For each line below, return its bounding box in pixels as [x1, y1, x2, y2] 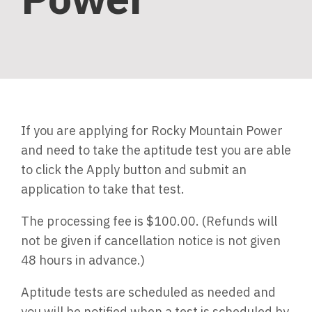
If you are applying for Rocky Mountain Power [21, 123, 283, 139]
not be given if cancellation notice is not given [21, 233, 281, 249]
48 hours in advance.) [21, 252, 145, 268]
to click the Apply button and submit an [21, 162, 247, 178]
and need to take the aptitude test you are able [21, 142, 291, 158]
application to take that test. [21, 181, 185, 197]
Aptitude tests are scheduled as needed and [21, 284, 276, 300]
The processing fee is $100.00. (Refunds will [21, 213, 277, 229]
